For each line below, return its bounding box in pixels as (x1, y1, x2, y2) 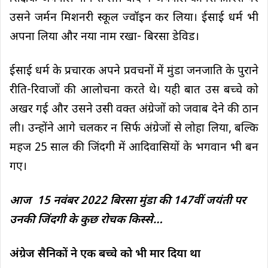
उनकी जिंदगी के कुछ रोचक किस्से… (10, 212, 163, 228)
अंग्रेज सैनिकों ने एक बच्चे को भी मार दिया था (10, 246, 200, 262)
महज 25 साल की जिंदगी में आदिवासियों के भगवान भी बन (10, 140, 258, 156)
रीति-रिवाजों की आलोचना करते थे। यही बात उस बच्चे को (10, 83, 258, 98)
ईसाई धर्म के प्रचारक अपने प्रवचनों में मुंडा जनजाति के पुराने (10, 63, 258, 79)
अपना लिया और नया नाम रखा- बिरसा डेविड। (10, 29, 199, 45)
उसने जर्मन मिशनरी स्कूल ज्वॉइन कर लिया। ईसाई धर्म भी (10, 10, 258, 26)
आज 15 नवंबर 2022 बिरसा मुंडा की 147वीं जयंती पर (10, 193, 246, 209)
